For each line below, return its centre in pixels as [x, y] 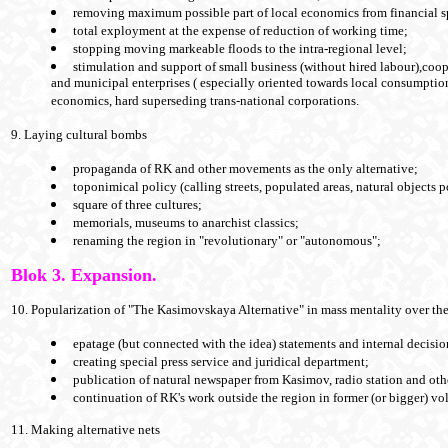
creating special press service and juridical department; [221, 362]
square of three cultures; [137, 205]
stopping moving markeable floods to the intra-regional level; [240, 49]
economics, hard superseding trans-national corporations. [205, 102]
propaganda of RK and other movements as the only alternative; [245, 169]
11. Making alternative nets [85, 430]
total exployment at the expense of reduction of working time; [240, 31]
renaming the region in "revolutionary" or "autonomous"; [227, 241]
